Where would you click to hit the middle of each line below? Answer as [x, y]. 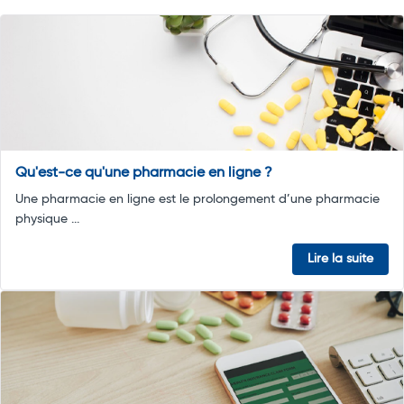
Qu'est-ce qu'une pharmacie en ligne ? [144, 174]
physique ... [47, 220]
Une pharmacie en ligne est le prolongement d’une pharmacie [197, 200]
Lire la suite [340, 259]
